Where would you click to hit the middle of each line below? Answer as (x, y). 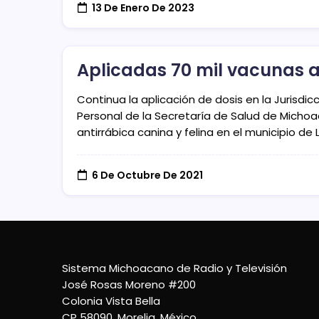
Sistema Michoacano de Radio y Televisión (174, 268)
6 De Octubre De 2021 (147, 175)
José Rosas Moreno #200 (129, 285)
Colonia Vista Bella (111, 301)
